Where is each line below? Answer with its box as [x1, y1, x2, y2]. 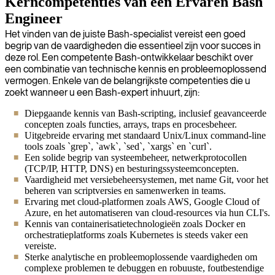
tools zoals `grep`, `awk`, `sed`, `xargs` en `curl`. [25, 141, 212, 152]
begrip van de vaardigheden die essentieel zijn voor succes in [5, 39, 261, 52]
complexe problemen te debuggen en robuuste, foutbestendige [25, 262, 264, 273]
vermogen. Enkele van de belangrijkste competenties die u [5, 74, 250, 87]
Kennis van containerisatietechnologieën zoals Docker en [25, 218, 246, 229]
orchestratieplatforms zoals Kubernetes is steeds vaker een [25, 229, 248, 240]
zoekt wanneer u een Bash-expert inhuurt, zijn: [5, 86, 199, 98]
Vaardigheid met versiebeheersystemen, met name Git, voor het [25, 174, 268, 185]
